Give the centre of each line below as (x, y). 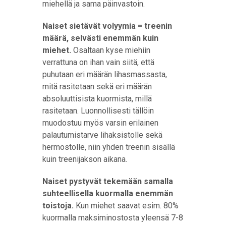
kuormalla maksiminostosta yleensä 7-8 (113, 217)
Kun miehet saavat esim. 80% (126, 205)
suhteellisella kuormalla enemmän (108, 193)
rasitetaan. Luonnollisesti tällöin (98, 110)
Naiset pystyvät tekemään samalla (108, 181)
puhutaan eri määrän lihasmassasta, (105, 74)
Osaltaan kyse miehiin (111, 50)
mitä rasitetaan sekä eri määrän (97, 86)
